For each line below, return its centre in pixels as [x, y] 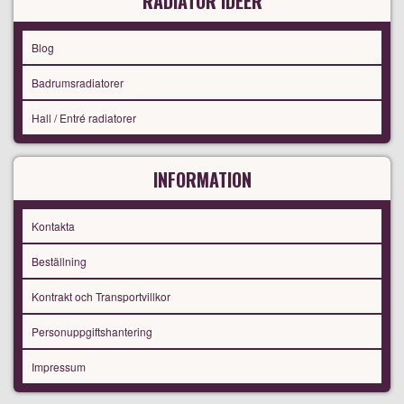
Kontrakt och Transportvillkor [101, 297]
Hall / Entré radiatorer [84, 118]
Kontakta [53, 226]
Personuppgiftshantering [92, 332]
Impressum [59, 367]
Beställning [59, 262]
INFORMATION [202, 180]
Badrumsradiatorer [78, 83]
